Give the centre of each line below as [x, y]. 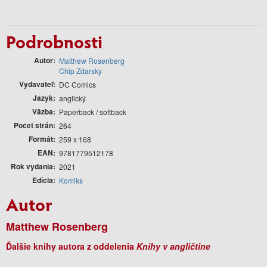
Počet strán [33, 125]
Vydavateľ [36, 84]
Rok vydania [32, 166]
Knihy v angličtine [173, 246]
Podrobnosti [54, 41]
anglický [72, 98]
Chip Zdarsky [80, 70]
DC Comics [77, 84]
